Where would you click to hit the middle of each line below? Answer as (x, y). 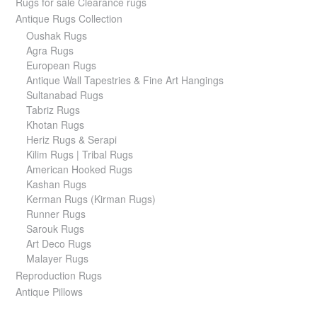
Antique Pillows (49, 292)
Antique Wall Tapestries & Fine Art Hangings (125, 80)
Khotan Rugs (55, 125)
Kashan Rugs (56, 184)
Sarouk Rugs (55, 229)
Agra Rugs (50, 51)
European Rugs (61, 65)
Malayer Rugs (57, 259)
